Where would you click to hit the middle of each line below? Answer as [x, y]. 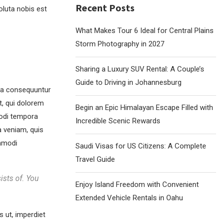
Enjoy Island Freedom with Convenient [137, 184]
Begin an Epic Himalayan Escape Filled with [145, 108]
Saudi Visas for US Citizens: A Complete [141, 146]
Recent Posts [105, 8]
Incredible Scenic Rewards [118, 121]
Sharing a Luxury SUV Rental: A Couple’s [140, 69]
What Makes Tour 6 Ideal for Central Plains [145, 31]
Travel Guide [95, 159]
